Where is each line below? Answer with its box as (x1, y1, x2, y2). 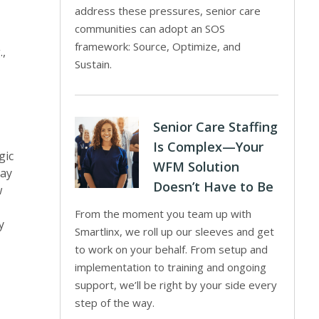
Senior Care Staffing (153, 118, 278, 135)
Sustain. (75, 57, 113, 71)
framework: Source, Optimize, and (75, 39, 241, 53)
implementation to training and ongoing (75, 260, 267, 274)
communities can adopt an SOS (75, 21, 226, 36)
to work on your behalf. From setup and (75, 242, 268, 256)
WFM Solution (153, 158, 240, 175)
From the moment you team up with (75, 206, 252, 221)
